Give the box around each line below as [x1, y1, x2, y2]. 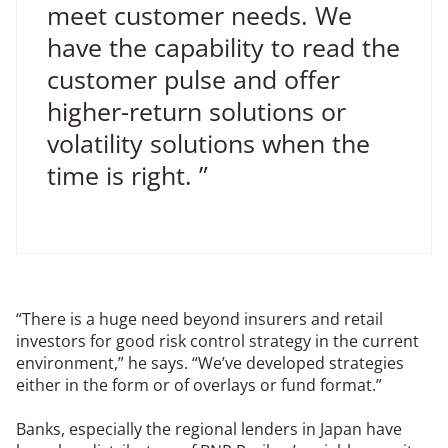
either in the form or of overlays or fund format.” [16, 374, 382, 397]
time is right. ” [47, 158, 208, 193]
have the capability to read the [47, 30, 400, 65]
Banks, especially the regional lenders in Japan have [16, 418, 402, 441]
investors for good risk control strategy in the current [16, 330, 419, 353]
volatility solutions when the [47, 126, 370, 161]
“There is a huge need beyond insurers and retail [16, 308, 383, 331]
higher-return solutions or [47, 94, 346, 129]
